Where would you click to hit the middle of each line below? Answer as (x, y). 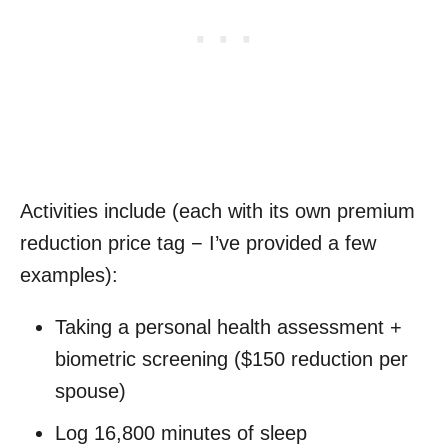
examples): (69, 274)
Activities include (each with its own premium (217, 210)
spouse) (90, 390)
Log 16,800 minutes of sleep (181, 432)
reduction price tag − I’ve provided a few (198, 242)
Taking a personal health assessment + (228, 326)
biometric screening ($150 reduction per (231, 358)
